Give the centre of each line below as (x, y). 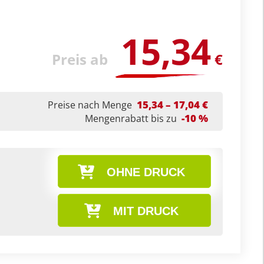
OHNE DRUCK (146, 172)
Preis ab (80, 59)
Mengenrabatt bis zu (131, 118)
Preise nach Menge (90, 105)
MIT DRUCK (146, 211)
